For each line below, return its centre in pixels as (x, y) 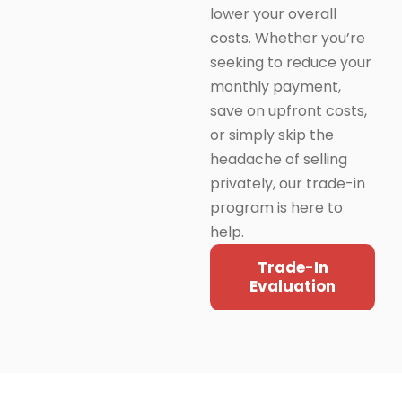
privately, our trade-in (288, 184)
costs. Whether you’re (288, 38)
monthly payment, (275, 87)
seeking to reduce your (291, 62)
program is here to (276, 208)
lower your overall (273, 14)
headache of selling (279, 159)
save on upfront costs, (288, 111)
